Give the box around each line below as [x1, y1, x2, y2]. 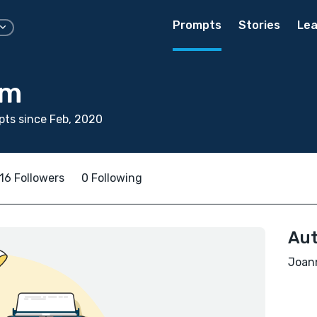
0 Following [81, 171, 142, 185]
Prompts [173, 18, 221, 32]
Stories [238, 18, 280, 32]
